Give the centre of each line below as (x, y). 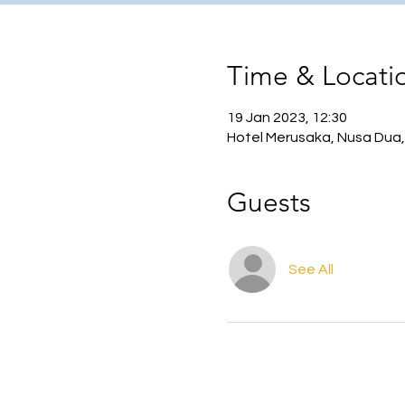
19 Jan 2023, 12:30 (287, 118)
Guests (268, 202)
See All (311, 269)
